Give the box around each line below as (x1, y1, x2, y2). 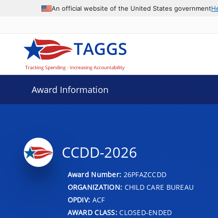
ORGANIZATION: (67, 182, 123, 192)
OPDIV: (67, 195, 91, 204)
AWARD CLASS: (67, 207, 117, 217)
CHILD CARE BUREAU (122, 182, 194, 192)
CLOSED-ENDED (117, 207, 172, 217)
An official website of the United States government (52, 4, 211, 12)
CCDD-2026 (61, 143, 137, 162)
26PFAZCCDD (123, 169, 167, 179)
